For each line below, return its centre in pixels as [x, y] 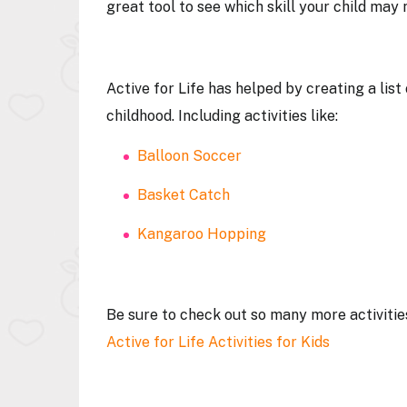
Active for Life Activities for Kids [218, 342]
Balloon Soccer [189, 156]
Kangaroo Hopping [202, 234]
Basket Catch [184, 195]
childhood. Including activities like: [224, 116]
